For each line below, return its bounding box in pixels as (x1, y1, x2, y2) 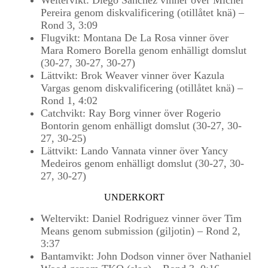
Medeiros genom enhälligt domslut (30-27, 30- (41, 157, 244, 169)
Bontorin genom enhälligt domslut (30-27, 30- (41, 120, 242, 132)
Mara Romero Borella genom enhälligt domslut (41, 44, 246, 56)
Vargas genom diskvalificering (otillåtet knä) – (41, 82, 243, 94)
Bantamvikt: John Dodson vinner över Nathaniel (41, 250, 251, 262)
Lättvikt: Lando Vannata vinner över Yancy (41, 145, 228, 157)
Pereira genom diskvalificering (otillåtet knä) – (41, 7, 244, 19)
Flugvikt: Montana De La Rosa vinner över (41, 32, 229, 44)
